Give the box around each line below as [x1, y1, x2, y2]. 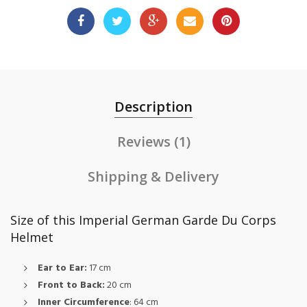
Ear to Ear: [38, 260, 87, 277]
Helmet [10, 229, 53, 246]
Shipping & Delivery [88, 167, 219, 186]
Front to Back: [38, 278, 105, 294]
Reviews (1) [116, 132, 191, 151]
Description [114, 97, 193, 116]
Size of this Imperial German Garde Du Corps [10, 212, 276, 229]
